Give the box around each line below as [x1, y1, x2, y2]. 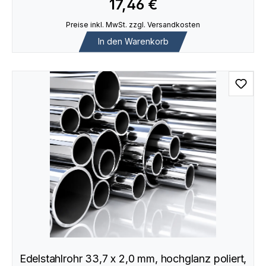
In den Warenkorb [97, 36, 169, 47]
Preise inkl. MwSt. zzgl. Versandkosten [66, 20, 200, 29]
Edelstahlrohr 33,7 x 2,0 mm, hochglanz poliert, [19, 252, 247, 265]
